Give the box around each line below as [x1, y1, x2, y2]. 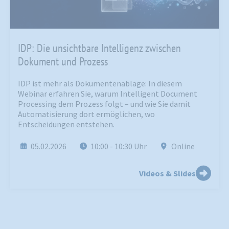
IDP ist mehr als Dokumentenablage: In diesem [18, 78, 182, 89]
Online [171, 141, 195, 152]
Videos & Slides [139, 168, 196, 179]
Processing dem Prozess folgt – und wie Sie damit [18, 99, 191, 109]
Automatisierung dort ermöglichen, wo [18, 109, 155, 120]
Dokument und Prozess [18, 54, 108, 69]
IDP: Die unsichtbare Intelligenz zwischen [18, 41, 181, 56]
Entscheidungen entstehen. [18, 119, 114, 130]
